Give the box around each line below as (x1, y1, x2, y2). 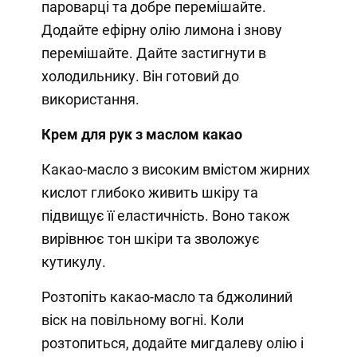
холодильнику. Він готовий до (41, 68, 239, 85)
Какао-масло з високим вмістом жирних (41, 161, 310, 178)
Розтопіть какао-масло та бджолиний (41, 288, 292, 306)
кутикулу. (41, 253, 106, 271)
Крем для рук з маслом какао (41, 126, 242, 143)
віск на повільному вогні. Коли (41, 312, 244, 329)
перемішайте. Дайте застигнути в (41, 45, 266, 62)
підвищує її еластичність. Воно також (41, 207, 290, 225)
